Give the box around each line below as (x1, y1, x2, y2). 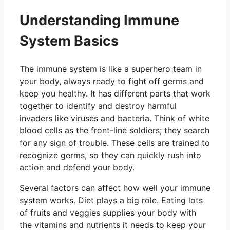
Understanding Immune (20, 11, 179, 29)
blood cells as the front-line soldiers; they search (20, 125, 209, 136)
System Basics (20, 32, 119, 49)
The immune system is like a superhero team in (20, 64, 202, 74)
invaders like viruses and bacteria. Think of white (20, 113, 209, 124)
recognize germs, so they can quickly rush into (20, 150, 201, 161)
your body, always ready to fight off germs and (20, 76, 204, 87)
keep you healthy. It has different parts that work (20, 88, 210, 99)
